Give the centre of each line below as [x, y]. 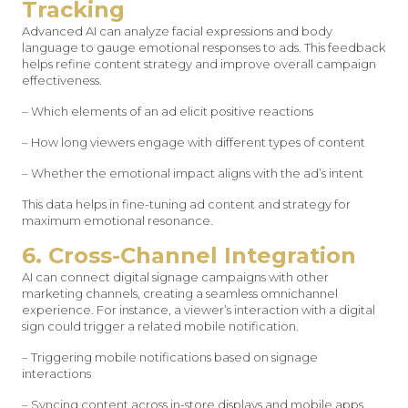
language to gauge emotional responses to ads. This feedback [204, 47]
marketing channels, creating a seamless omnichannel [180, 293]
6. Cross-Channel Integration [189, 255]
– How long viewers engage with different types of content [194, 142]
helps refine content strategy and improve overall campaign [199, 64]
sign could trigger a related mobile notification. [160, 326]
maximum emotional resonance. [117, 220]
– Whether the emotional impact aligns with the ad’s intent [193, 173]
